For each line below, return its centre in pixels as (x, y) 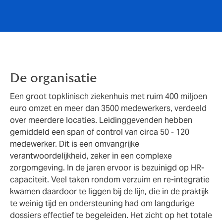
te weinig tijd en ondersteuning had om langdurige (102, 203)
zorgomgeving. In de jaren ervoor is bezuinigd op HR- (107, 167)
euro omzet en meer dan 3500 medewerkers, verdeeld (108, 108)
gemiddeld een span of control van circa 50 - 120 (100, 132)
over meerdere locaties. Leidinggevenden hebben (101, 120)
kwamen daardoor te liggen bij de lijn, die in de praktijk (109, 191)
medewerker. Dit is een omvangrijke (75, 144)
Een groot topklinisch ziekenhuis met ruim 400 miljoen (109, 96)
